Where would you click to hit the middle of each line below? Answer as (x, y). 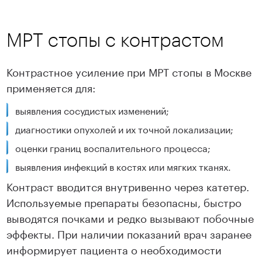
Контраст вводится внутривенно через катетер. (128, 186)
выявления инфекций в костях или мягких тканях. (125, 166)
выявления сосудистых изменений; (94, 110)
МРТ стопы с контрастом (116, 40)
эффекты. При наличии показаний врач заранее (129, 233)
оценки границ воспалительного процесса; (114, 147)
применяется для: (51, 87)
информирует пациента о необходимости (114, 249)
